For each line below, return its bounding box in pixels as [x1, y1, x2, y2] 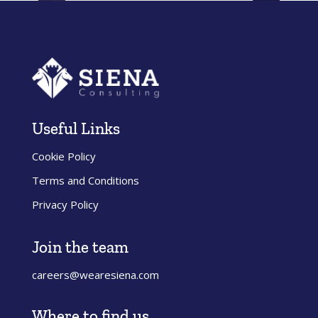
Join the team [31, 237, 128, 258]
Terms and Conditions [31, 173, 139, 188]
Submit [199, 101, 231, 114]
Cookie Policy [31, 149, 96, 164]
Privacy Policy [31, 197, 99, 212]
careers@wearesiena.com [31, 268, 159, 283]
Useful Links [31, 119, 120, 139]
